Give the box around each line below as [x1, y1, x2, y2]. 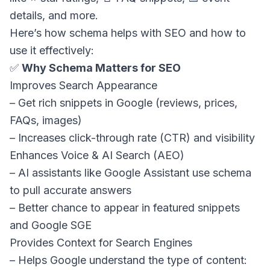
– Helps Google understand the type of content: [10, 254, 247, 267]
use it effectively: [10, 44, 94, 57]
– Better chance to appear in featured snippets [10, 201, 240, 215]
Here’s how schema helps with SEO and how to [10, 27, 246, 40]
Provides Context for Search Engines [10, 236, 192, 250]
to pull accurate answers [10, 184, 131, 197]
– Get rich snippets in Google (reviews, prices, [10, 96, 237, 110]
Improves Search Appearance [10, 79, 157, 92]
